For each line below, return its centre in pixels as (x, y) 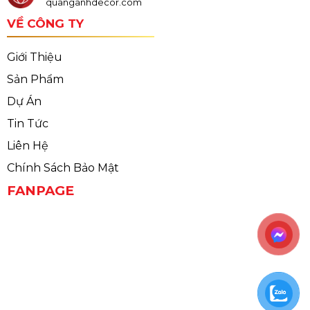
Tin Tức (27, 124)
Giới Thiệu (34, 57)
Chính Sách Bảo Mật (63, 168)
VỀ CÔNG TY (45, 23)
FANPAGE (40, 191)
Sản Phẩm (35, 80)
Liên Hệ (27, 146)
